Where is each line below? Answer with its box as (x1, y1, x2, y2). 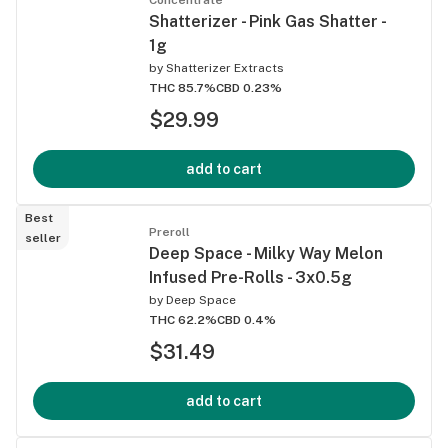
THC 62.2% (149, 312, 217, 327)
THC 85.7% (149, 80, 216, 95)
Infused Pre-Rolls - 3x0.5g (149, 267, 352, 287)
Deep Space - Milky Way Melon (149, 243, 383, 263)
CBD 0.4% (217, 312, 276, 327)
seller (25, 230, 61, 245)
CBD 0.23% (216, 80, 282, 95)
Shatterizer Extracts (166, 60, 284, 75)
